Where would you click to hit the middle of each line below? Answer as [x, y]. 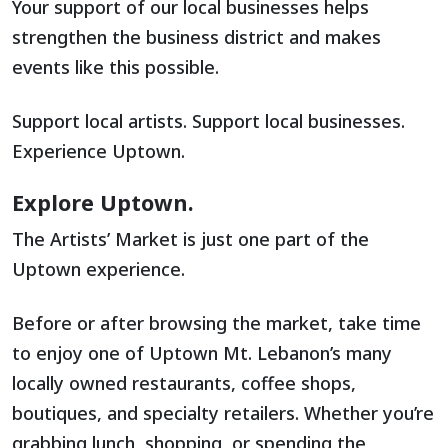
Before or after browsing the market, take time [216, 322]
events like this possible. [115, 66]
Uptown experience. [98, 268]
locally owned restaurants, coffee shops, [184, 382]
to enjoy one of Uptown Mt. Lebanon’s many [202, 352]
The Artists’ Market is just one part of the [190, 238]
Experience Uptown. [98, 150]
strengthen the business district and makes [196, 36]
